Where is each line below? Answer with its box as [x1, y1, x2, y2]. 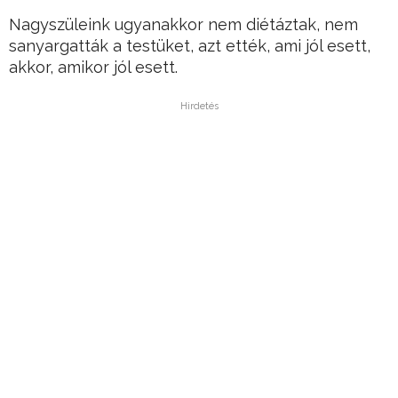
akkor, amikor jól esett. [9, 58, 178, 77]
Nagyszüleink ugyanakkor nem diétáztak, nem [9, 15, 358, 35]
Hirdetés [179, 100, 219, 113]
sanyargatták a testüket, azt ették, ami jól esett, [9, 36, 370, 56]
